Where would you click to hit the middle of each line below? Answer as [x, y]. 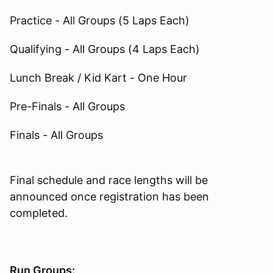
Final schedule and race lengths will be [109, 180]
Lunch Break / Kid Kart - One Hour [98, 77]
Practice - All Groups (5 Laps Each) [100, 20]
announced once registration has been [109, 196]
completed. [39, 213]
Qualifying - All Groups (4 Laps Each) [105, 49]
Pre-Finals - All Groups [67, 106]
